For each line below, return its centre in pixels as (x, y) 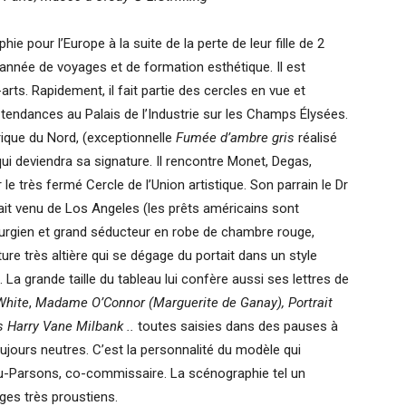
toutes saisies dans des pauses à (236, 326)
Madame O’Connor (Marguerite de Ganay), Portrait (184, 303)
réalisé (318, 138)
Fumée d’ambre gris (237, 138)
